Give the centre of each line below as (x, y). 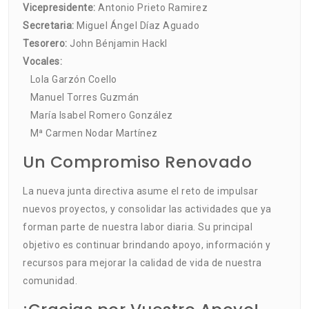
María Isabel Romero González (98, 115)
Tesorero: (45, 43)
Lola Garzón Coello (70, 79)
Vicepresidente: (59, 7)
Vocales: (42, 61)
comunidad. (50, 280)
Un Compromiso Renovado (137, 161)
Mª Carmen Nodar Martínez (90, 133)
